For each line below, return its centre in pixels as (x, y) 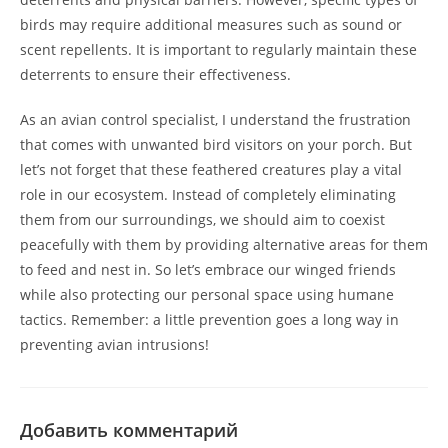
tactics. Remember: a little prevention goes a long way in (209, 319)
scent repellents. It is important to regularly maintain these (218, 49)
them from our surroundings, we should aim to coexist (202, 219)
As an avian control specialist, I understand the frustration (215, 119)
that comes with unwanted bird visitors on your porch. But (216, 144)
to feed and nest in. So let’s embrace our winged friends (208, 269)
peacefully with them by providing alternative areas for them (224, 244)
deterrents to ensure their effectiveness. (155, 74)
